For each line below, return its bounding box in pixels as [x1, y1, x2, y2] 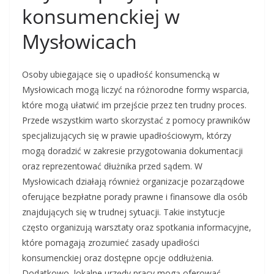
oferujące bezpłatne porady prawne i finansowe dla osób [22, 191, 248, 203]
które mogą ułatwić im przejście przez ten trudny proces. [22, 99, 246, 111]
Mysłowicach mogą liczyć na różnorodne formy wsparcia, [22, 84, 250, 96]
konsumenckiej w [22, 3, 180, 30]
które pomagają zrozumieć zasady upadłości [22, 237, 199, 249]
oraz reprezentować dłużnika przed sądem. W [22, 160, 202, 172]
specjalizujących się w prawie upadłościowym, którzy [22, 130, 231, 142]
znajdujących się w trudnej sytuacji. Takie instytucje [22, 206, 225, 218]
